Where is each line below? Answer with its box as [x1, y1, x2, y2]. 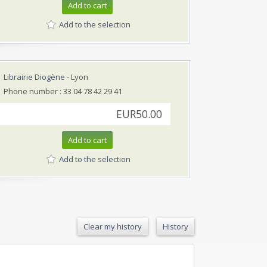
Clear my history [83, 221, 142, 232]
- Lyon [65, 71, 88, 82]
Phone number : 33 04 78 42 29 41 [4, 85, 122, 97]
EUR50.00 [116, 107, 162, 121]
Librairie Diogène [4, 71, 65, 82]
